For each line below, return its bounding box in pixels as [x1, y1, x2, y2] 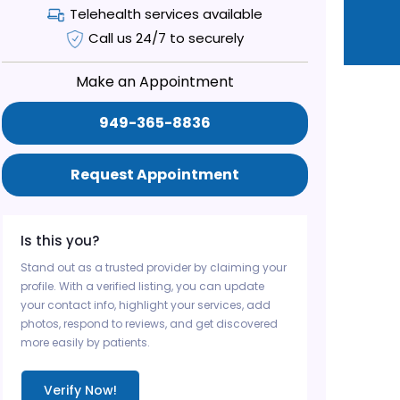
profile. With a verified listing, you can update [21, 279, 265, 294]
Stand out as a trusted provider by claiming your [21, 260, 287, 275]
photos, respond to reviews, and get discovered [21, 316, 279, 331]
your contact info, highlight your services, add [21, 297, 271, 312]
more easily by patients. [21, 335, 151, 350]
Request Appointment [71, 164, 240, 185]
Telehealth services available [70, 4, 263, 23]
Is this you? [21, 231, 100, 250]
